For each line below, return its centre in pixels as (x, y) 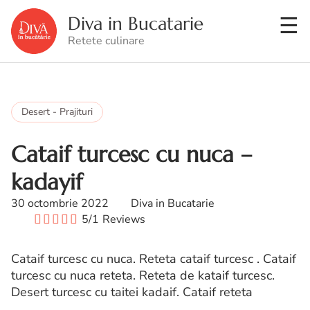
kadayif (47, 182)
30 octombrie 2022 (60, 203)
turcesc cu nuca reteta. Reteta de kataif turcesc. (143, 276)
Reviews (124, 220)
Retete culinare (106, 41)
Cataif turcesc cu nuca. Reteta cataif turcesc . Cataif (154, 259)
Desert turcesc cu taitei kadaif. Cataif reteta (132, 292)
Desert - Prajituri (57, 112)
